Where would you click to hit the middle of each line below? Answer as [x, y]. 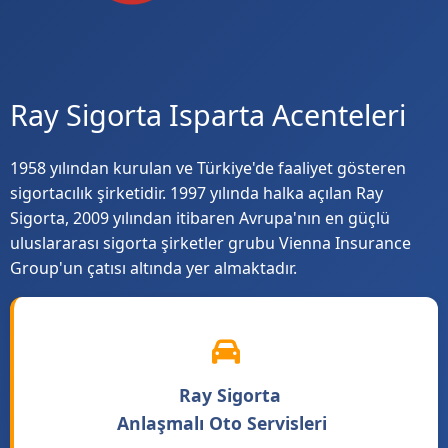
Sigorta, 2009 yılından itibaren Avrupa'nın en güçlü [200, 218]
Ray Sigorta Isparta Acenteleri [208, 115]
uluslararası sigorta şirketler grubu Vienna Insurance [210, 243]
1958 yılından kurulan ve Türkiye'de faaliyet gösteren [208, 168]
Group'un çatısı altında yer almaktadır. [153, 268]
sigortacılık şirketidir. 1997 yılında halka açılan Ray [196, 193]
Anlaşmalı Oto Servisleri [222, 423]
